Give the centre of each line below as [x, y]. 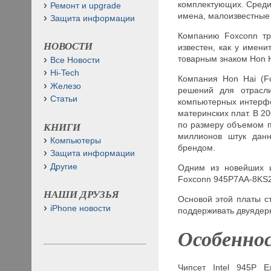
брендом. [196, 147]
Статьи [64, 99]
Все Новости [75, 60]
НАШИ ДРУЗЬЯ [81, 195]
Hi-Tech [65, 73]
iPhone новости [80, 208]
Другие [64, 166]
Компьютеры [76, 140]
